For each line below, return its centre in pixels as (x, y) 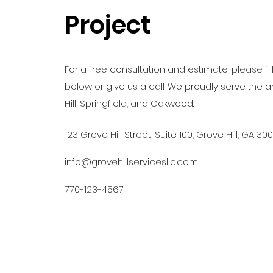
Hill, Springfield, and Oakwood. (129, 103)
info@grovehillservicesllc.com (131, 162)
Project (108, 25)
